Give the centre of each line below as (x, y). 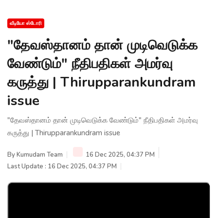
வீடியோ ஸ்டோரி (26, 23)
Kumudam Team (40, 154)
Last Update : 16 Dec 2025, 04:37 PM (62, 166)
